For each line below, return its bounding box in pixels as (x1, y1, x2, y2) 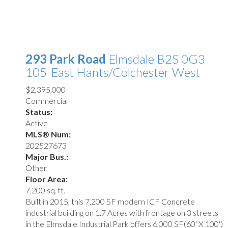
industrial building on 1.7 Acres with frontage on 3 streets (25, 208, 218, 218)
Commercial (25, 96, 68, 106)
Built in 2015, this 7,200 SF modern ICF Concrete (25, 196, 195, 207)
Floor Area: (25, 174, 68, 184)
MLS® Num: (25, 129, 71, 139)
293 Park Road (25, 51, 108, 67)
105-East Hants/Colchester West (25, 65, 200, 80)
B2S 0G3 (157, 51, 205, 67)
